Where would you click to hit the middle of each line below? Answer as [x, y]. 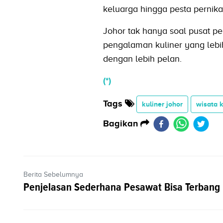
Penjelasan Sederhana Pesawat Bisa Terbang [122, 187]
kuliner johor [162, 104]
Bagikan [121, 123]
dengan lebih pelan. [142, 58]
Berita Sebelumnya [53, 175]
